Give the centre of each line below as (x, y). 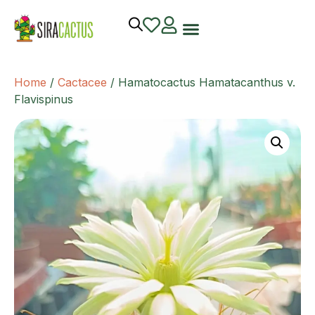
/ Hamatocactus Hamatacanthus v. (201, 82)
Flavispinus (44, 99)
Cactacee (82, 82)
